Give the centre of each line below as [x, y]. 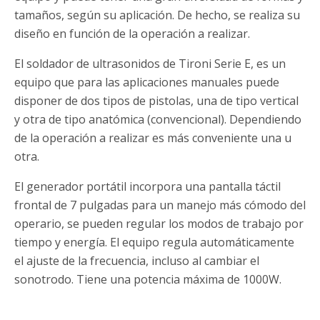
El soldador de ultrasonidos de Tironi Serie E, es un [150, 64]
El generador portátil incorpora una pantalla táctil [147, 187]
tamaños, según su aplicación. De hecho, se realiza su [157, 15]
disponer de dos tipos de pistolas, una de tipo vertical [156, 101]
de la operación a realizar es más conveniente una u [153, 138]
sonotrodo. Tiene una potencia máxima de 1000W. [148, 280]
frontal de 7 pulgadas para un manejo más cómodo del [160, 205]
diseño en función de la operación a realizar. [132, 34]
